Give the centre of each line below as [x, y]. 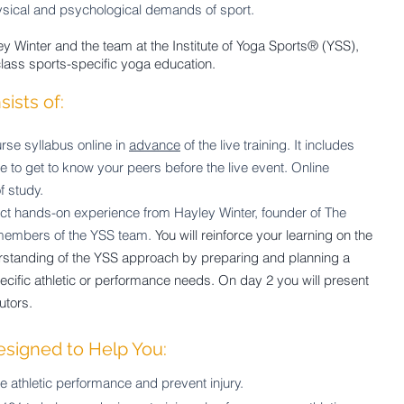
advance [155, 145]
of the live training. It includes [267, 145]
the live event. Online [268, 167]
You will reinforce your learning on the [264, 235]
